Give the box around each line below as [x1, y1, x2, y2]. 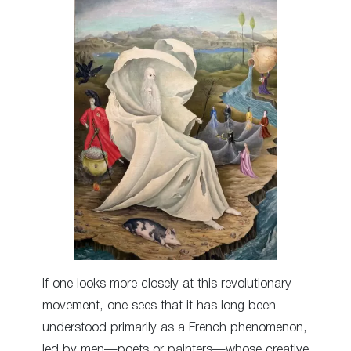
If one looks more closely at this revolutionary [42, 277, 291, 290]
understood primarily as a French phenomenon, [42, 321, 307, 334]
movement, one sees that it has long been [42, 299, 276, 312]
